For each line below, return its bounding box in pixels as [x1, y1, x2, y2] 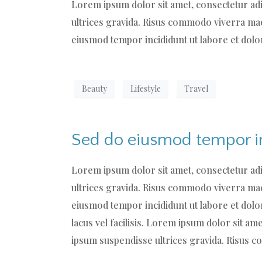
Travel [184, 83, 208, 95]
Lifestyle [130, 83, 161, 95]
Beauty [82, 83, 107, 95]
